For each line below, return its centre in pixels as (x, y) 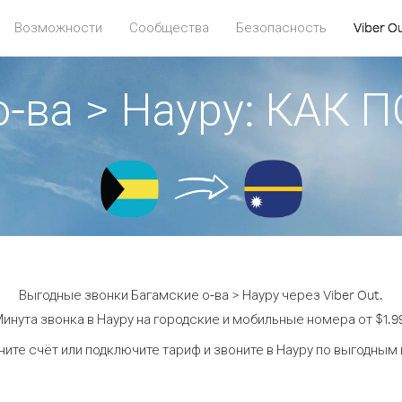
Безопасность (281, 27)
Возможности (58, 27)
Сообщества (169, 27)
